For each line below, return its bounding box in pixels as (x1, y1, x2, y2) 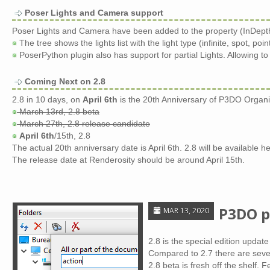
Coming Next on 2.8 (25, 77, 105, 86)
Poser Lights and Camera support (25, 8, 163, 17)
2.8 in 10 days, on (12, 95, 83, 104)
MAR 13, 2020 (162, 206, 209, 216)
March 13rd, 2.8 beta (17, 107, 99, 116)
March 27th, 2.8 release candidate (17, 119, 150, 128)
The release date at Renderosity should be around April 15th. (12, 155, 245, 165)
